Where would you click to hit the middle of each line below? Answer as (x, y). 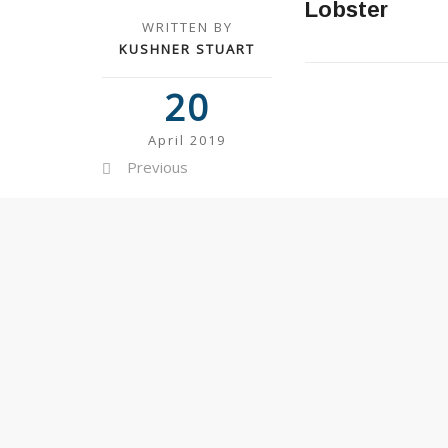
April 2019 (187, 140)
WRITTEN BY (187, 27)
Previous (157, 167)
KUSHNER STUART (187, 49)
